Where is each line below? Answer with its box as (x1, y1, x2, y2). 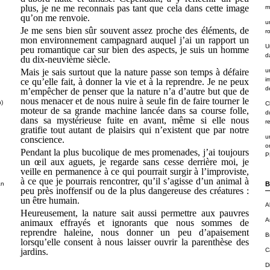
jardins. (20, 246, 48, 257)
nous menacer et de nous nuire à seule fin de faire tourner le (20, 95, 249, 106)
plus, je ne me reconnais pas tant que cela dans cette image (20, 2, 249, 13)
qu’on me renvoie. (20, 12, 90, 23)
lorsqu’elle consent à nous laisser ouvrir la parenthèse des (20, 236, 249, 247)
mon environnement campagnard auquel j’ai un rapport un (20, 34, 249, 45)
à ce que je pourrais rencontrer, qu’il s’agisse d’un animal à (20, 175, 249, 186)
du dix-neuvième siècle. (20, 54, 110, 64)
